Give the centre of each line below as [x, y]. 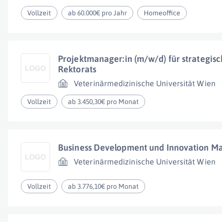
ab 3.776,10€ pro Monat [104, 186]
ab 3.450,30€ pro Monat [104, 102]
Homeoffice [162, 13]
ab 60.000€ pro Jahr [98, 13]
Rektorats [77, 69]
